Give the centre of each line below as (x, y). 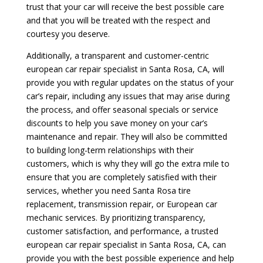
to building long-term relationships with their (110, 150)
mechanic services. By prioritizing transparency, (116, 217)
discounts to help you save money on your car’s (117, 123)
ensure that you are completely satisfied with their (121, 177)
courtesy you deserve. (68, 33)
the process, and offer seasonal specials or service (122, 109)
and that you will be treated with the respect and (118, 20)
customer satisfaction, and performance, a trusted (122, 231)
